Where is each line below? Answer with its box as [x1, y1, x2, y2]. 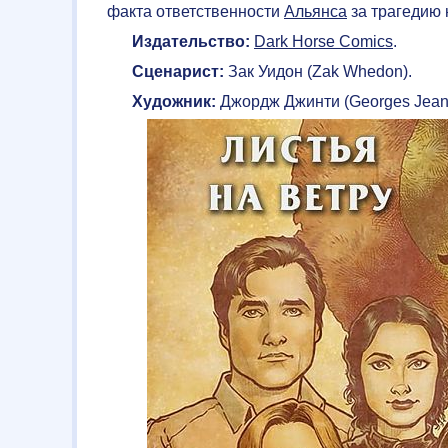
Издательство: [132, 33, 250, 50]
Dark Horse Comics [254, 33, 393, 50]
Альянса [284, 3, 347, 20]
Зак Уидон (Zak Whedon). [224, 63, 412, 80]
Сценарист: [132, 63, 224, 80]
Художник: [132, 93, 216, 110]
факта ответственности [107, 3, 284, 20]
